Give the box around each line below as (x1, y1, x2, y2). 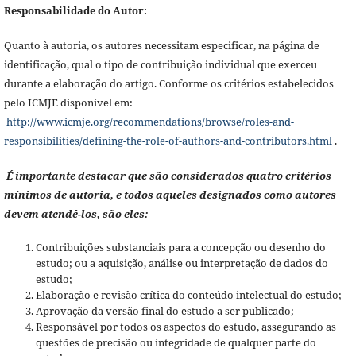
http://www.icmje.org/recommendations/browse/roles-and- (3, 114, 294, 129)
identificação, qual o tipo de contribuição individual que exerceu (3, 56, 317, 72)
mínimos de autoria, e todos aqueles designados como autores (3, 187, 336, 202)
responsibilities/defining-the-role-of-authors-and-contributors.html (3, 133, 332, 148)
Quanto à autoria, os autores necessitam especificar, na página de (3, 37, 319, 52)
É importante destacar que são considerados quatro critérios (3, 168, 331, 183)
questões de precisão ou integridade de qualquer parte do (35, 335, 316, 350)
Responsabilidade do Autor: (3, 2, 147, 17)
